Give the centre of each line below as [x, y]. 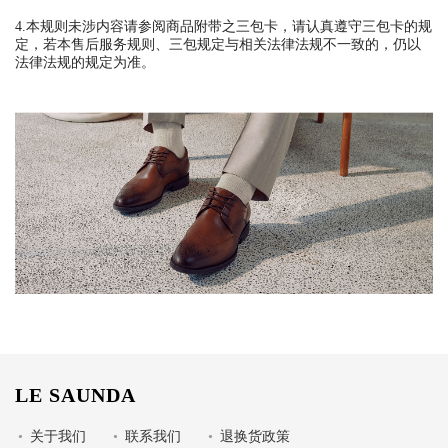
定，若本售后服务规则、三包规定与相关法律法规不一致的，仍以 [218, 45]
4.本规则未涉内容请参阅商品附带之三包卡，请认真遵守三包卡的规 [223, 27]
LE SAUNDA [75, 397]
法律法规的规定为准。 [85, 63]
